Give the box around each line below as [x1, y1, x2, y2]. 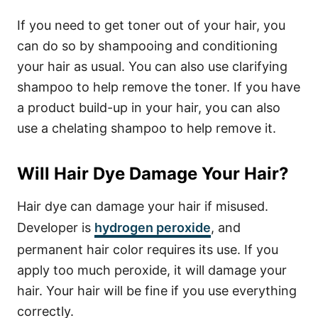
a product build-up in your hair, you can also [17, 100, 280, 115]
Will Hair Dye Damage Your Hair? [17, 163, 288, 184]
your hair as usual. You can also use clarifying [17, 59, 287, 74]
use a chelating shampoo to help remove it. [17, 121, 276, 136]
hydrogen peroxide [94, 220, 211, 235]
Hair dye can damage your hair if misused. [17, 199, 268, 214]
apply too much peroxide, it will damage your [17, 263, 287, 278]
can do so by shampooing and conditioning [17, 38, 278, 53]
